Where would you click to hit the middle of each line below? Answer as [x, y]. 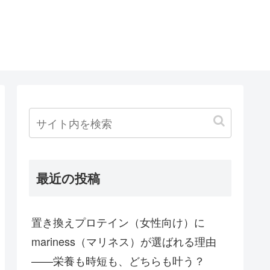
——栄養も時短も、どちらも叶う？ [118, 260]
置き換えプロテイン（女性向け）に [118, 221]
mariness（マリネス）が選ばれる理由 [124, 241]
